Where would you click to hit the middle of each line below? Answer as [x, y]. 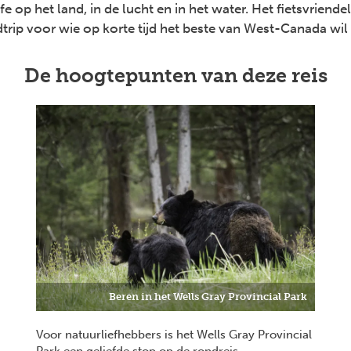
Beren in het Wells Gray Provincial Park [208, 296]
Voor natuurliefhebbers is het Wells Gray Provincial [174, 334]
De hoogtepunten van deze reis [175, 76]
